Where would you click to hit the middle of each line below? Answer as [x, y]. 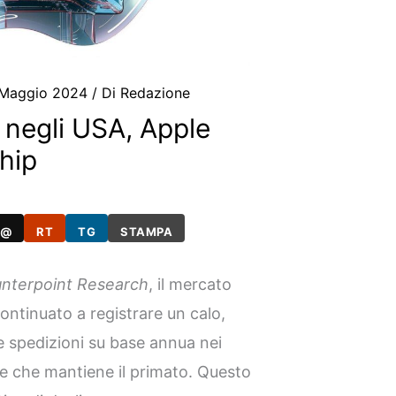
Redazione [156, 93]
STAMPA [147, 231]
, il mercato [190, 285]
